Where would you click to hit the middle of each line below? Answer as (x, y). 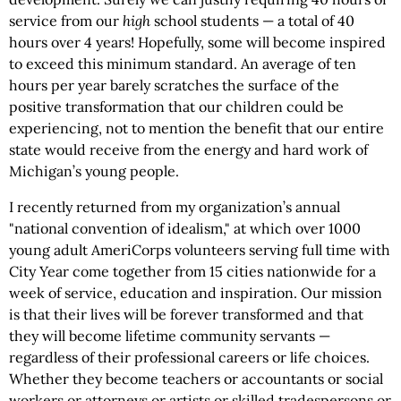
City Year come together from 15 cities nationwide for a (192, 271)
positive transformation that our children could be (176, 107)
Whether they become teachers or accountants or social (196, 379)
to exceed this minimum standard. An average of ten (183, 64)
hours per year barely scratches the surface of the (174, 85)
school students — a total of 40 (254, 21)
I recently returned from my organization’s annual (175, 207)
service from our (66, 21)
